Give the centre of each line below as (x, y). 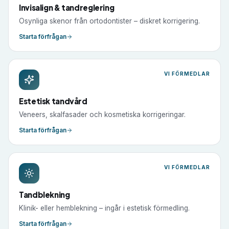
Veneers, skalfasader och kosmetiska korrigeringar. (102, 114)
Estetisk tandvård (53, 101)
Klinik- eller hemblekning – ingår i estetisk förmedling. (104, 208)
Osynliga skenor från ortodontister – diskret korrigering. (109, 21)
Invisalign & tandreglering (67, 7)
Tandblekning (44, 194)
